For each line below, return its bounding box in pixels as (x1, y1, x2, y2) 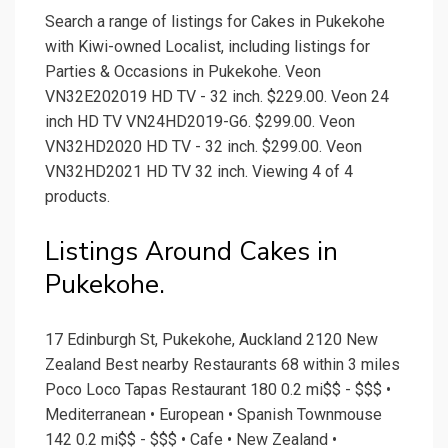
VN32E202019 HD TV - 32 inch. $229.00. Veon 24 (45, 87, 389, 107)
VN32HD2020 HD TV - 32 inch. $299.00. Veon (45, 137, 362, 157)
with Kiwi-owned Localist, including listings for (45, 37, 370, 57)
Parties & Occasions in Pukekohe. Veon (45, 62, 321, 82)
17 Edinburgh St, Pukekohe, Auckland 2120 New (45, 330, 378, 350)
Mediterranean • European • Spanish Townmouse (45, 405, 382, 425)
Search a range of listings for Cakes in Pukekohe (45, 12, 385, 32)
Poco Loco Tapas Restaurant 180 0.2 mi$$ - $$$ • (45, 380, 391, 400)
